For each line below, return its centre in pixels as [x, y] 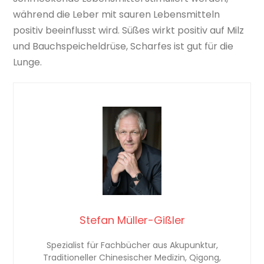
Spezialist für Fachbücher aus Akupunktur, [132, 245]
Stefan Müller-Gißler [132, 220]
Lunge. [28, 62]
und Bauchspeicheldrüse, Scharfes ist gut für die [123, 47]
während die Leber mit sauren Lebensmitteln [117, 15]
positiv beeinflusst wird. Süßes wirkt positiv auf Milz [129, 31]
